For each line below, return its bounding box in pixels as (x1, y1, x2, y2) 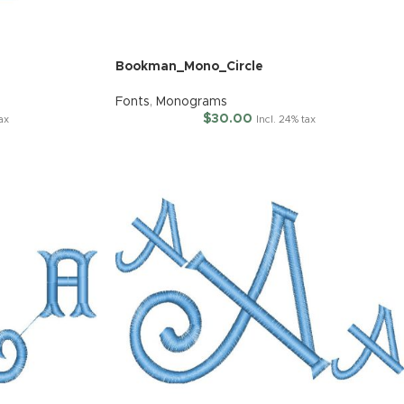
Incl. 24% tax (256, 115, 317, 125)
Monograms (155, 96, 227, 109)
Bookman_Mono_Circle (115, 60, 263, 74)
